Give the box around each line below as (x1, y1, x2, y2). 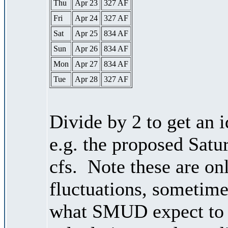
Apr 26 (75, 44, 98, 53)
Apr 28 (75, 74, 98, 83)
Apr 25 (75, 28, 98, 38)
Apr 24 (75, 13, 98, 22)
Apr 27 (75, 59, 98, 68)
